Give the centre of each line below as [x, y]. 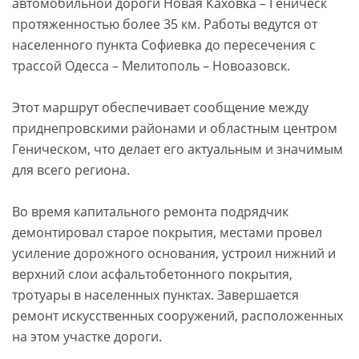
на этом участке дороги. [87, 337]
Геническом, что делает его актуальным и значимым [177, 149]
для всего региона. [71, 170]
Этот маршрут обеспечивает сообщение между [160, 108]
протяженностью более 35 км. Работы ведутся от [165, 24]
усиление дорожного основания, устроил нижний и [174, 254]
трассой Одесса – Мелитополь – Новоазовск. [151, 66]
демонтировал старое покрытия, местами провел [167, 233]
